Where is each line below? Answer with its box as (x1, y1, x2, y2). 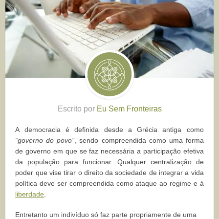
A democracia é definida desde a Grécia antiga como (15, 125, 204, 133)
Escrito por (57, 104, 97, 113)
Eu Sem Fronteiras (96, 104, 162, 113)
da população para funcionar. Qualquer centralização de (15, 157, 204, 166)
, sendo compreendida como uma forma (74, 136, 204, 144)
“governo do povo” (15, 136, 75, 144)
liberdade (15, 190, 44, 198)
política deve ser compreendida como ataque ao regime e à (15, 179, 204, 187)
